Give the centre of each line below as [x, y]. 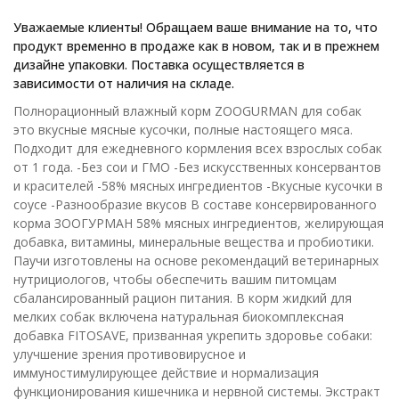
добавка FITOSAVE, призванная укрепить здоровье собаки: [193, 336]
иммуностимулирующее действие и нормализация [166, 373]
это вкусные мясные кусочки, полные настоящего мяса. [183, 130]
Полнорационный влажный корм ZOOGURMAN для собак [187, 111]
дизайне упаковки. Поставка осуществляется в [159, 65]
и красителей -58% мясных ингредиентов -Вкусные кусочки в [198, 186]
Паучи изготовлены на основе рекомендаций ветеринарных [196, 261]
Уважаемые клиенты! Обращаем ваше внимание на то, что [195, 28]
